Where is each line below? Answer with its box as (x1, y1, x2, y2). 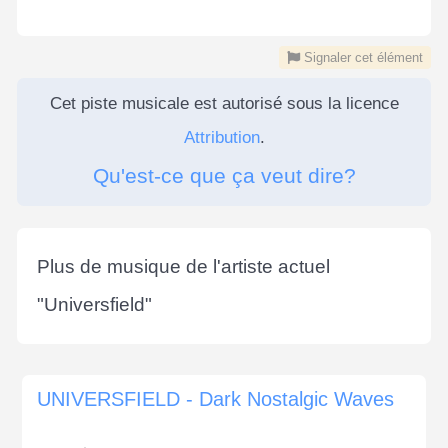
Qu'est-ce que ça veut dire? (92, 163, 356, 187)
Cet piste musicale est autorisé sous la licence (49, 93, 399, 113)
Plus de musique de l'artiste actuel (37, 255, 330, 277)
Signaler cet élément (300, 49, 423, 65)
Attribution (183, 127, 260, 147)
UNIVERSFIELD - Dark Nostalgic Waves (37, 387, 394, 410)
